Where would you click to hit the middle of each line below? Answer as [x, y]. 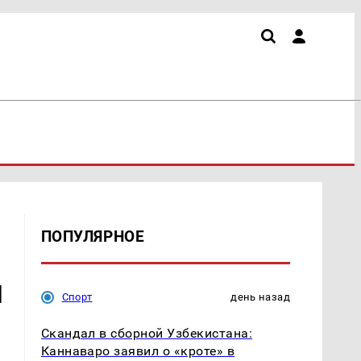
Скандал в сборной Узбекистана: [146, 333]
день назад [260, 297]
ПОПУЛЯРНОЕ [93, 236]
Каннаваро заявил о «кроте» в [138, 351]
